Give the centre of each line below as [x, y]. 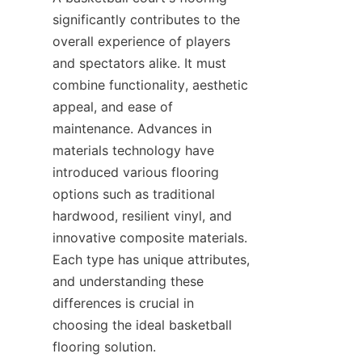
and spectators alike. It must [139, 63]
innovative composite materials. [150, 238]
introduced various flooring [136, 172]
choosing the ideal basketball [142, 325]
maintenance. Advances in [132, 128]
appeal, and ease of [113, 107]
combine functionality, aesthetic [150, 85]
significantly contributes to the [146, 19]
